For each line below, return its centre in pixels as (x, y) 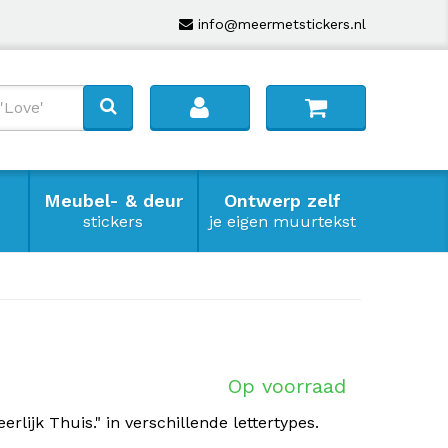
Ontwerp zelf (282, 200)
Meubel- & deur (113, 200)
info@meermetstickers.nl (282, 24)
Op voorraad (287, 386)
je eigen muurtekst (282, 221)
